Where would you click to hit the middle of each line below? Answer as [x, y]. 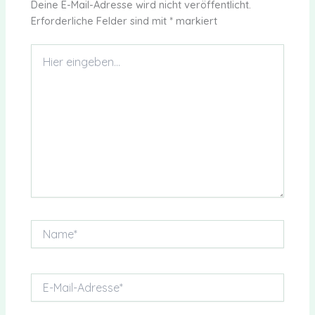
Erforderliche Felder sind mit [101, 21]
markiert [195, 21]
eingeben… [55, 65]
